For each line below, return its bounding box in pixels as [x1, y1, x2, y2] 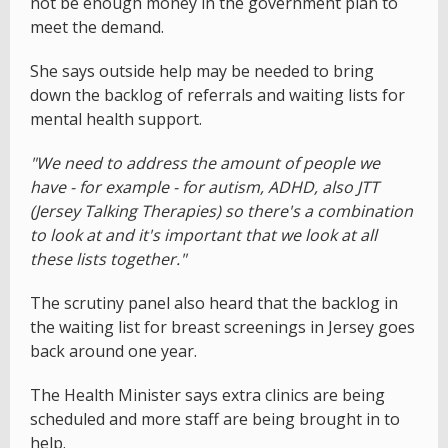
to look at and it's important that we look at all [30, 224, 377, 247]
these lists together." [30, 248, 186, 271]
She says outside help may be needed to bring [30, 60, 374, 83]
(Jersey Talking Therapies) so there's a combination [30, 200, 413, 223]
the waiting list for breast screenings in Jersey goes [30, 316, 415, 339]
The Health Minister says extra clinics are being [30, 384, 385, 407]
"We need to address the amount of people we [30, 152, 380, 175]
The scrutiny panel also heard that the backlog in [30, 292, 398, 315]
